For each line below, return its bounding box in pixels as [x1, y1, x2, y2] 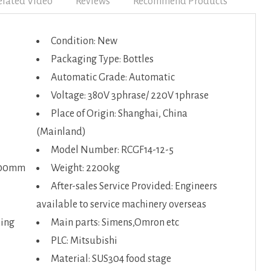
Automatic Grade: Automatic [50, 72, 175, 83]
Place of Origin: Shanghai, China [50, 108, 188, 119]
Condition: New [50, 36, 117, 47]
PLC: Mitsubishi [50, 235, 117, 246]
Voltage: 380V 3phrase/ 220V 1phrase [50, 90, 209, 101]
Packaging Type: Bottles [50, 54, 154, 65]
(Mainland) [36, 126, 86, 137]
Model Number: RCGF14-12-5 [50, 145, 174, 155]
